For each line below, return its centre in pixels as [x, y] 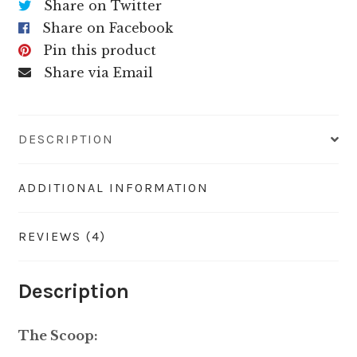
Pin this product [100, 50]
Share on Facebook [107, 27]
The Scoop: [58, 336]
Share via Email [98, 72]
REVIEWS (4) [62, 236]
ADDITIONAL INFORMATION [113, 187]
